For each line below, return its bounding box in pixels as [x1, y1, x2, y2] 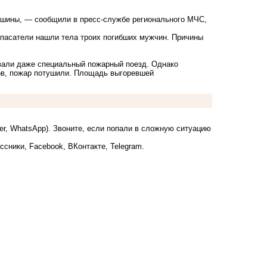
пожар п [10, 69, 38, 78]
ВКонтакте [68, 142, 105, 151]
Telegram [110, 142, 142, 151]
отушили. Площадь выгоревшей [38, 69, 154, 78]
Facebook [29, 142, 63, 151]
